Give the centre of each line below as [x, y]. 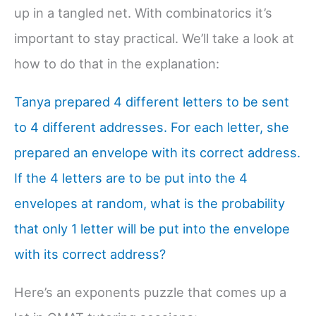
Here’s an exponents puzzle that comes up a [150, 292]
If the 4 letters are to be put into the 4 [131, 178]
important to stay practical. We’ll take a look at [154, 38]
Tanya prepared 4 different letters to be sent [152, 102]
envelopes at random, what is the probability [150, 203]
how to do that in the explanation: [117, 63]
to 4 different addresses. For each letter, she [152, 127]
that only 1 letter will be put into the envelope [152, 229]
